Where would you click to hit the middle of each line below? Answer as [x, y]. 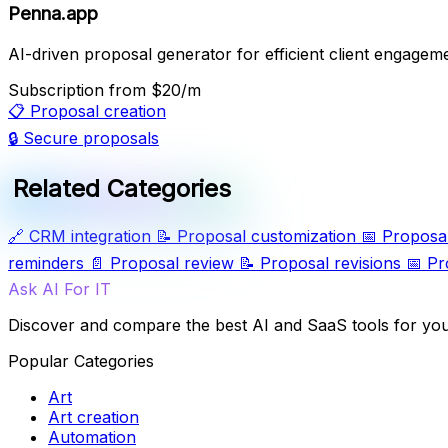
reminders [46, 262]
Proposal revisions [330, 262]
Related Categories [122, 188]
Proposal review [172, 262]
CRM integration [90, 235]
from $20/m [155, 89]
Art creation [93, 416]
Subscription [58, 89]
